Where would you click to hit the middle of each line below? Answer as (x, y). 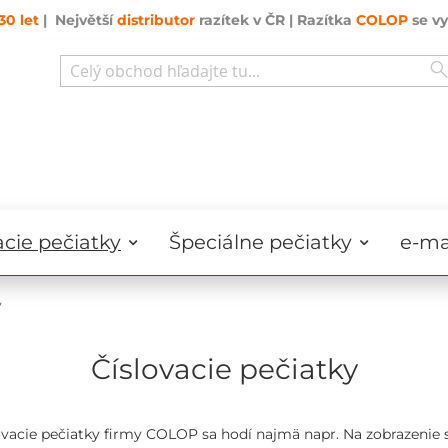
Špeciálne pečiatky (260, 242)
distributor (156, 20)
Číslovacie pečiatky (224, 369)
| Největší (78, 20)
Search (82, 96)
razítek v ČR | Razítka (275, 20)
